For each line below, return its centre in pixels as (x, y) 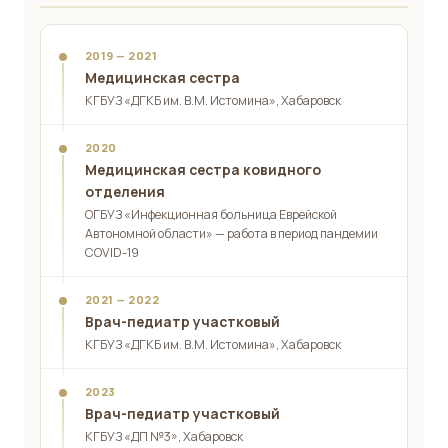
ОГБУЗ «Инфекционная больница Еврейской (211, 215)
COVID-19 (112, 253)
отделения (125, 192)
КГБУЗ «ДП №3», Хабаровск (164, 437)
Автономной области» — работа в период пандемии (231, 234)
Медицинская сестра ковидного (203, 170)
